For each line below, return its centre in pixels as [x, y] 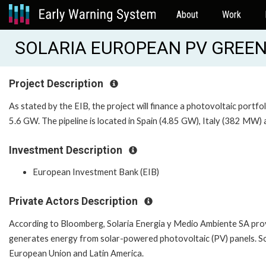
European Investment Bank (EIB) [96, 172]
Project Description [57, 84]
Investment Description [67, 150]
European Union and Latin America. [76, 253]
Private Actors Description [75, 202]
